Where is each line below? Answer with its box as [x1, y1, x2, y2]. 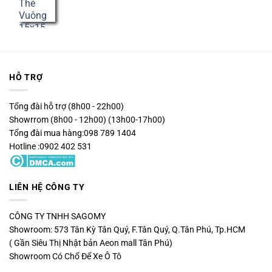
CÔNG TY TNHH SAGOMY [9, 211, 106, 221]
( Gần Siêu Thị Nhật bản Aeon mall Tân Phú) [9, 237, 172, 248]
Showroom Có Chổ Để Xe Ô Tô [9, 251, 121, 261]
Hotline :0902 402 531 [9, 141, 92, 152]
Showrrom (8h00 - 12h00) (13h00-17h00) [9, 115, 165, 125]
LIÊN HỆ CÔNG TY [9, 182, 85, 192]
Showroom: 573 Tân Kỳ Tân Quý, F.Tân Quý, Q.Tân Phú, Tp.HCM [9, 224, 245, 234]
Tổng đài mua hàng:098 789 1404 [9, 128, 136, 138]
